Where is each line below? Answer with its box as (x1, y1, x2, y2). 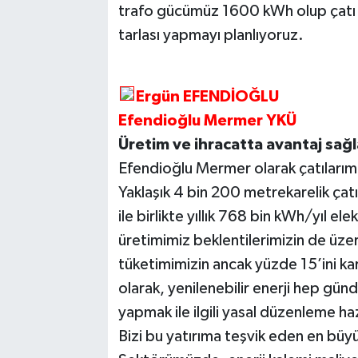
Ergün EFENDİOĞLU (135, 89, 282, 105)
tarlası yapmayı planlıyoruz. (117, 27, 304, 44)
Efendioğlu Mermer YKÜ (117, 113, 296, 129)
